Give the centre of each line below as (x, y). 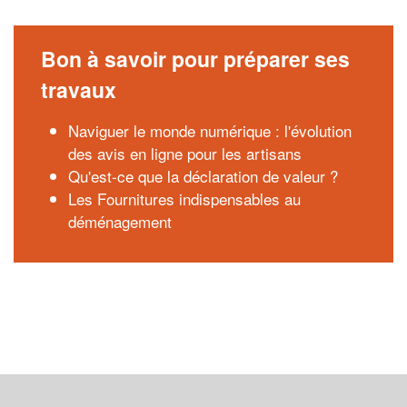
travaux (79, 89)
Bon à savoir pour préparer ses (195, 59)
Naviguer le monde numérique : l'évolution (210, 130)
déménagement (120, 221)
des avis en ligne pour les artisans (185, 153)
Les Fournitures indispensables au (184, 199)
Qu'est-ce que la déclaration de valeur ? (203, 176)
